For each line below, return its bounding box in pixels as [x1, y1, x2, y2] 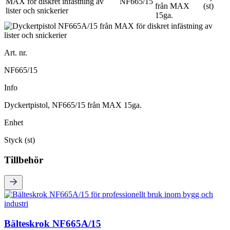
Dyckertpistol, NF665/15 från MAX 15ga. [4, 100, 142, 109]
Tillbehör [4, 154, 43, 165]
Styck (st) [4, 135, 35, 144]
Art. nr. [4, 48, 27, 57]
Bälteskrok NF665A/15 [4, 218, 101, 229]
